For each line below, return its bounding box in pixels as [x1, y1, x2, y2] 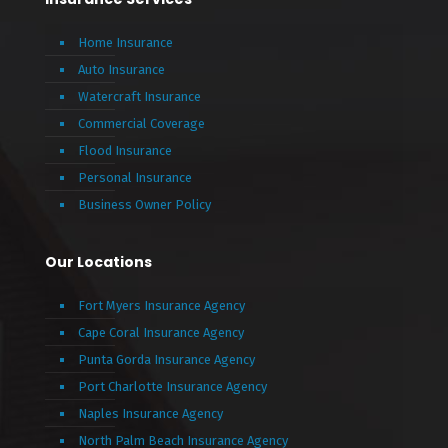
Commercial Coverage [78, 116, 205, 132]
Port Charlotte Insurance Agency [78, 379, 267, 395]
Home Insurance [78, 35, 173, 51]
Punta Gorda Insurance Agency [78, 352, 255, 368]
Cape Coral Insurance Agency [78, 325, 244, 341]
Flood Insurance [78, 143, 172, 159]
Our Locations [45, 252, 152, 273]
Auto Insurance [78, 62, 165, 78]
